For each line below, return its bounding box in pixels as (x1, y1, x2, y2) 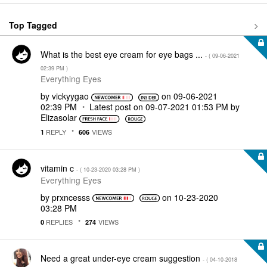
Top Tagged (9, 18, 57, 31)
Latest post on (89, 101, 145, 113)
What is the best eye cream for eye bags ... (41, 48, 205, 60)
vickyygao (52, 90, 89, 102)
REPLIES (44, 217, 73, 226)
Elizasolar (41, 111, 77, 123)
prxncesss (52, 191, 90, 203)
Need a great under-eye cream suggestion (41, 252, 203, 264)
